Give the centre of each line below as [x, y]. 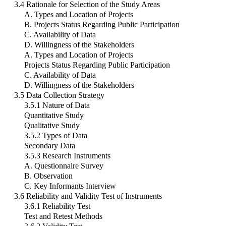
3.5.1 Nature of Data [57, 105]
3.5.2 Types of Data [56, 136]
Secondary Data [50, 146]
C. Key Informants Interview [70, 186]
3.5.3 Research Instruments [67, 156]
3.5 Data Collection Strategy [59, 95]
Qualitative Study [52, 126]
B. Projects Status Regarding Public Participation [102, 25]
